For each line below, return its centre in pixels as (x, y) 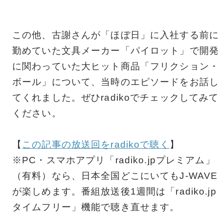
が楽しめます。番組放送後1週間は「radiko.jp (114, 191)
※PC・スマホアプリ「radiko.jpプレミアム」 (114, 160)
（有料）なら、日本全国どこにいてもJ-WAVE (115, 175)
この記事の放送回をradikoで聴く (96, 144)
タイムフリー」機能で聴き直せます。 (96, 207)
